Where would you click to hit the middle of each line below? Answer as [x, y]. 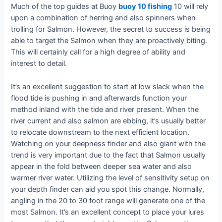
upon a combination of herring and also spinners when [104, 18]
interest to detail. [39, 64]
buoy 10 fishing [145, 7]
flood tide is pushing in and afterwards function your [99, 98]
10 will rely [190, 7]
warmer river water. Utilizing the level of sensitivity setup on [111, 178]
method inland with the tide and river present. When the [105, 109]
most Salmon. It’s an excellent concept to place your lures [108, 212]
